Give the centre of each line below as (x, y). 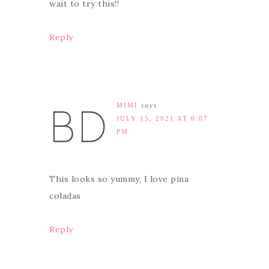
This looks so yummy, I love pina (119, 179)
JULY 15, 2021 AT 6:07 (162, 118)
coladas (65, 195)
